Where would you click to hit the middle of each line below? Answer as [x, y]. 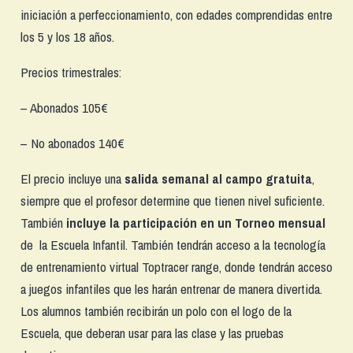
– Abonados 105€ [64, 107]
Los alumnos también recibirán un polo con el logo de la [156, 310]
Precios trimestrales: [71, 72]
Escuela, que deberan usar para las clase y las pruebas [152, 333]
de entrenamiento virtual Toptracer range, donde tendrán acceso [176, 266]
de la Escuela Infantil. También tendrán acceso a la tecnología [173, 244]
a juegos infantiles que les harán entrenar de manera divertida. [171, 288]
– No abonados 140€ [72, 143]
